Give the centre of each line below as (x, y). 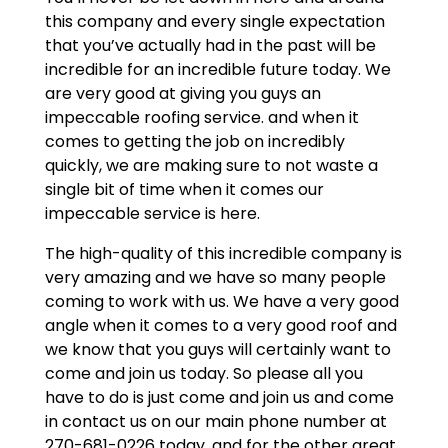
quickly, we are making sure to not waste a (211, 165)
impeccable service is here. (152, 213)
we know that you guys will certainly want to (217, 349)
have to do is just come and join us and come (219, 397)
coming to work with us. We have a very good (221, 301)
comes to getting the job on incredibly (194, 141)
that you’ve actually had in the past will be (210, 45)
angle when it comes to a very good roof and (220, 325)
